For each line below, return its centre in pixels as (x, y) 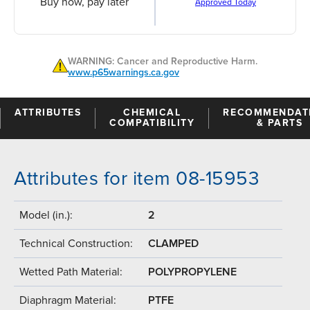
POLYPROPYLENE (192, 272)
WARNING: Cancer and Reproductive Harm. (163, 61)
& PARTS (280, 122)
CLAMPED (173, 243)
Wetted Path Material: (71, 272)
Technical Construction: (76, 243)
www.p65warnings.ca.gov (124, 72)
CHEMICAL (152, 112)
